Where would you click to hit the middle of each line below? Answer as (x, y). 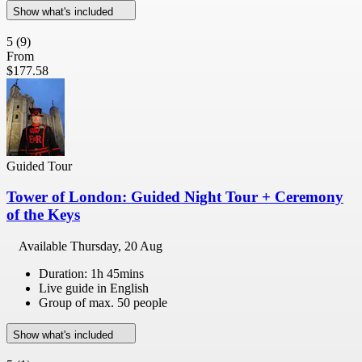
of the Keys (43, 215)
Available (44, 246)
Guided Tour (39, 166)
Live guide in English (94, 288)
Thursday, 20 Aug (116, 246)
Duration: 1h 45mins (91, 273)
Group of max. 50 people (103, 302)
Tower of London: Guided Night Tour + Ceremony (175, 197)
